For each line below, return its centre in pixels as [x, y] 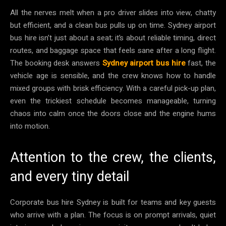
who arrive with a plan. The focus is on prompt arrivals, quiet [113, 215]
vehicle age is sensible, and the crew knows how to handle [113, 75]
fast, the [201, 63]
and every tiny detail [70, 176]
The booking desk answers [56, 63]
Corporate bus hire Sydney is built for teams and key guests [113, 202]
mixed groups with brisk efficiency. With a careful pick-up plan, [113, 88]
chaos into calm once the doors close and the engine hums [113, 113]
